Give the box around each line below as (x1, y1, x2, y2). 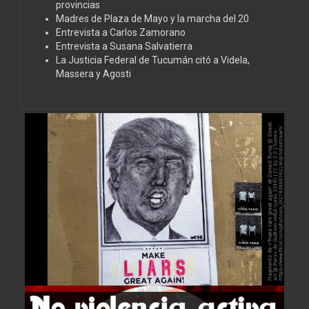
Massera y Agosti (56, 68, 131, 79)
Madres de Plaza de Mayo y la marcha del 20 (56, 12, 249, 24)
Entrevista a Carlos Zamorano (56, 26, 186, 38)
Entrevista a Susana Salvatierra (56, 40, 192, 52)
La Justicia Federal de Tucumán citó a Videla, (56, 54, 250, 66)
